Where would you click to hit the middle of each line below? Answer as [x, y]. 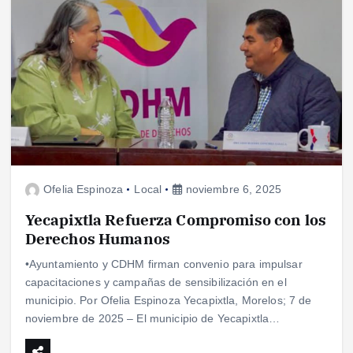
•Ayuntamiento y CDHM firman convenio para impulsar [163, 264]
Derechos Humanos [97, 238]
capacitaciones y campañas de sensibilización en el [156, 282]
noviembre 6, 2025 [232, 190]
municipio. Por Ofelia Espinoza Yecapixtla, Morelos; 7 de [168, 300]
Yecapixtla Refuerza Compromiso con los [176, 219]
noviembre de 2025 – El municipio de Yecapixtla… [152, 318]
